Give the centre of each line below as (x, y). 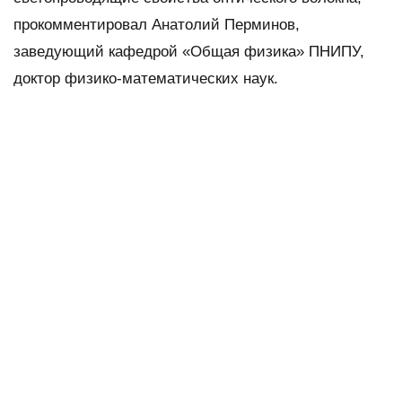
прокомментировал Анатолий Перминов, (157, 25)
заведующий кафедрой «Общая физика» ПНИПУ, (189, 52)
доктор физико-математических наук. (146, 79)
